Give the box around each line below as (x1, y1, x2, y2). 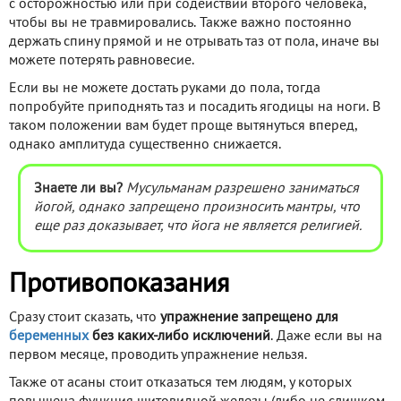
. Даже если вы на (270, 329, 382, 343)
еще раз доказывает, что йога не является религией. (34, 219, 362, 233)
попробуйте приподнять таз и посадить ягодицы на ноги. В (9, 100, 380, 114)
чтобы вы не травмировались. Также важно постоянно (9, 16, 352, 30)
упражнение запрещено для (160, 311, 338, 324)
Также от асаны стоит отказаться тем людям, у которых (9, 376, 352, 389)
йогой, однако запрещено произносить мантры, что (34, 200, 360, 214)
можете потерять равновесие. (9, 54, 194, 67)
